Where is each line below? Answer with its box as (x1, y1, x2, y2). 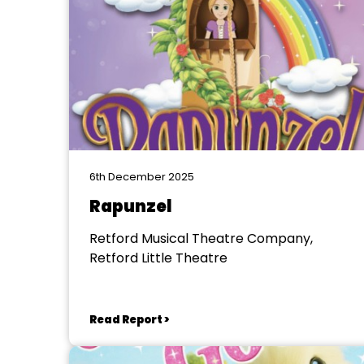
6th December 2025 (89, 169, 194, 184)
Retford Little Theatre (89, 249, 227, 267)
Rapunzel (89, 195, 172, 218)
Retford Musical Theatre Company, (89, 229, 313, 248)
